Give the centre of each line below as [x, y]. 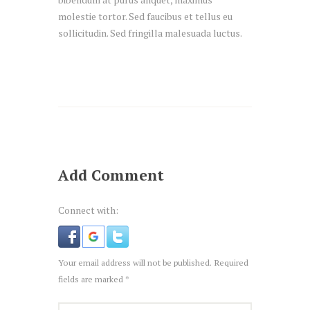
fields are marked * [94, 279]
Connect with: [88, 210]
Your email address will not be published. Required [153, 262]
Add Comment [111, 175]
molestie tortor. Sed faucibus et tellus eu [145, 17]
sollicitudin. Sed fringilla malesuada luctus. [150, 33]
